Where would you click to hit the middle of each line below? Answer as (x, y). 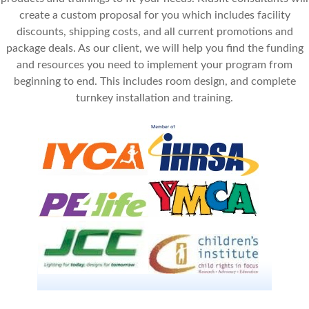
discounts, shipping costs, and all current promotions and (154, 31)
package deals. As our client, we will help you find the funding (154, 48)
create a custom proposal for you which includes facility (154, 15)
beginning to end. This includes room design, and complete (154, 81)
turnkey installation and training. (154, 98)
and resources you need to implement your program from (154, 64)
